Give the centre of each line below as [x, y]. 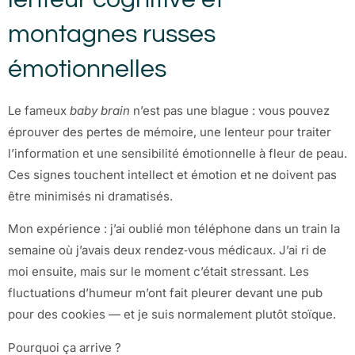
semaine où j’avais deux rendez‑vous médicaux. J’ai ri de [167, 250]
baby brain [100, 110]
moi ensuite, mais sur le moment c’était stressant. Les [158, 272]
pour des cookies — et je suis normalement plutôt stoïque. [172, 315]
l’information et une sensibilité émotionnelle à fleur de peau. [177, 153]
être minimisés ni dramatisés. [90, 196]
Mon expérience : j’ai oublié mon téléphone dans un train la [174, 229]
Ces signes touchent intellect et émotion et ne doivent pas [172, 174]
